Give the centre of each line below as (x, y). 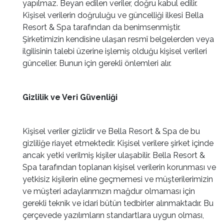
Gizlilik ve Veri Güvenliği (70, 97)
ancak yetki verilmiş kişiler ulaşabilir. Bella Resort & (114, 155)
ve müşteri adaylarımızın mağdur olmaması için (109, 191)
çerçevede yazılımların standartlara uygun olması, (113, 215)
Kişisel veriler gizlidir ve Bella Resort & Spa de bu (111, 131)
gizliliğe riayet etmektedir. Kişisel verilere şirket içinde (118, 143)
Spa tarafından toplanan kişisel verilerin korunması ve (119, 167)
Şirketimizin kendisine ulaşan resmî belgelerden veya (118, 39)
